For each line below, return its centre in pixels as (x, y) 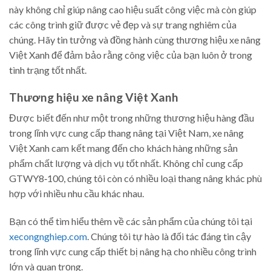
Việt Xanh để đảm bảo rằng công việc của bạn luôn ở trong (131, 54)
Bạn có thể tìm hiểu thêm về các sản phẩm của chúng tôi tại (131, 221)
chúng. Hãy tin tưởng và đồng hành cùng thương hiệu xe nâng (135, 39)
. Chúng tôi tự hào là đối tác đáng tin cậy (169, 237)
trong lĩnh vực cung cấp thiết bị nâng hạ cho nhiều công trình (133, 252)
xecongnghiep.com (48, 237)
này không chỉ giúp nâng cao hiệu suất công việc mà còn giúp (133, 9)
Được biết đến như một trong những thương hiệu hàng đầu (132, 118)
